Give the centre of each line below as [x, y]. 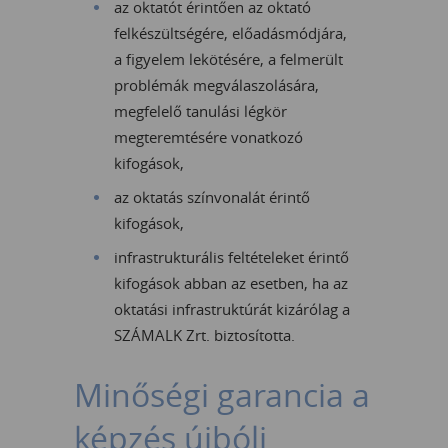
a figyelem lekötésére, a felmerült [228, 58]
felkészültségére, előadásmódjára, [230, 32]
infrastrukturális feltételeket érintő [231, 256]
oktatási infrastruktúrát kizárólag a [232, 308]
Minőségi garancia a [222, 394]
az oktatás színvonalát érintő [212, 196]
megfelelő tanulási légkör [200, 110]
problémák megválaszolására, [216, 84]
